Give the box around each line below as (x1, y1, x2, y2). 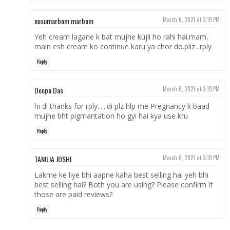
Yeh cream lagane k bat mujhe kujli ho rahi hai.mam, (34, 32, 208, 42)
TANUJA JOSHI (34, 154, 71, 165)
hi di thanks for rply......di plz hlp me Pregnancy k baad (34, 101, 209, 111)
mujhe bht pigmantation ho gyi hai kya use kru (34, 110, 188, 121)
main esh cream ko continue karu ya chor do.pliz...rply (34, 42, 212, 52)
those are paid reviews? (34, 189, 112, 200)
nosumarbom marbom (34, 15, 93, 27)
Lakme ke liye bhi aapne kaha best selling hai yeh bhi (34, 170, 208, 180)
